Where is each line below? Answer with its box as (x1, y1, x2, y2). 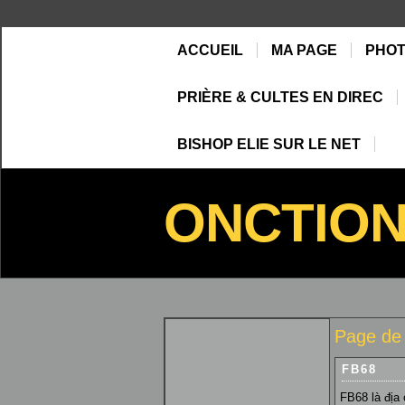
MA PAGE (271, 42, 337, 58)
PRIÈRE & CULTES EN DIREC (177, 89, 383, 105)
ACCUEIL (177, 42, 243, 58)
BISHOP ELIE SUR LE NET (177, 137, 361, 152)
